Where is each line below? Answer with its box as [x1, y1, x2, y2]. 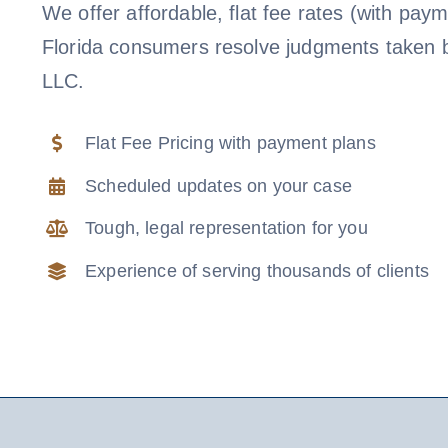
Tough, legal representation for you [85, 218, 368, 239]
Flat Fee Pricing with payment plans [85, 133, 376, 153]
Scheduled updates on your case [85, 175, 352, 196]
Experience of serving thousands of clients [85, 260, 429, 281]
